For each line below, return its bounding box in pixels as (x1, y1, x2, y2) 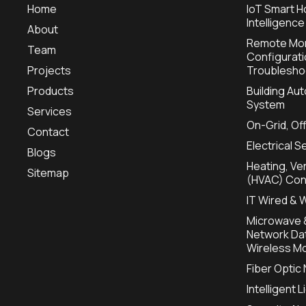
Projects (27, 63, 71, 78)
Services (27, 104, 72, 119)
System (247, 97, 285, 112)
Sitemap (27, 165, 69, 180)
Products (27, 83, 74, 98)
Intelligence (247, 15, 305, 30)
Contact (27, 124, 69, 139)
